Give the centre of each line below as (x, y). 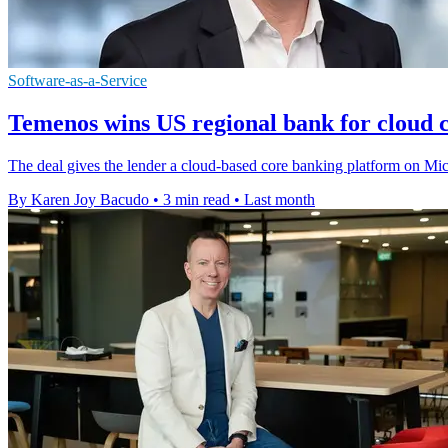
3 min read (196, 200)
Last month (279, 200)
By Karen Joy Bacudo (78, 200)
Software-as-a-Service (77, 81)
